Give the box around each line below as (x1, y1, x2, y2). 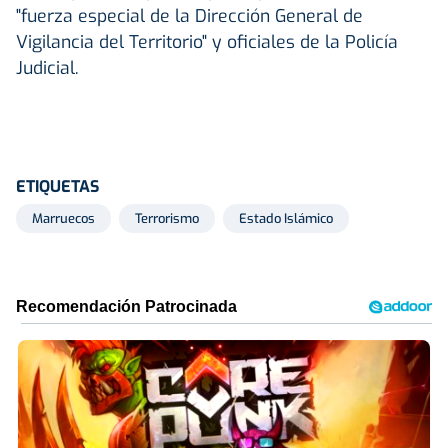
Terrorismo (135, 209, 199, 227)
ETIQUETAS (16, 175, 99, 197)
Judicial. (16, 55, 79, 80)
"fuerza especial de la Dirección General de (16, 3, 363, 28)
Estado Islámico (239, 209, 333, 227)
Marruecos (32, 209, 95, 227)
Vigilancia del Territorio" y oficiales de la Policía (16, 29, 398, 54)
